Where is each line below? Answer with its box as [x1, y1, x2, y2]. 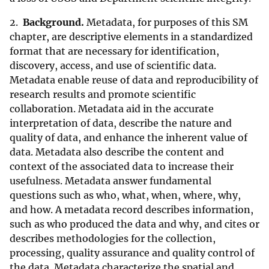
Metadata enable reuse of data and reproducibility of [10, 74, 258, 86]
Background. [23, 16, 84, 29]
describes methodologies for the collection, [10, 232, 216, 245]
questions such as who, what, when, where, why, [10, 189, 241, 202]
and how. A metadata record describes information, [10, 204, 253, 216]
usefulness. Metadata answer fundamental [10, 175, 211, 187]
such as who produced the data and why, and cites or [10, 218, 259, 231]
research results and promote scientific [10, 88, 196, 101]
